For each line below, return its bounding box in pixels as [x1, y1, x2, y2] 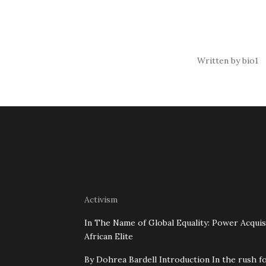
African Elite [84, 230, 133, 242]
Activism [84, 194, 118, 205]
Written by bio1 [197, 55, 258, 66]
